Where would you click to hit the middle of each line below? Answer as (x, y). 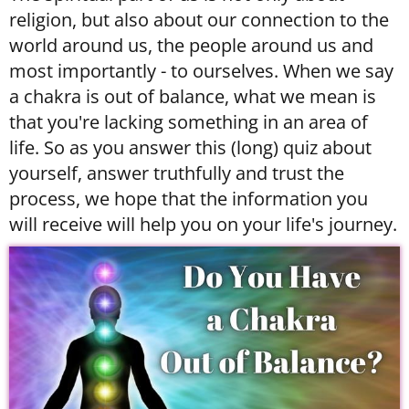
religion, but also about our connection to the (199, 20)
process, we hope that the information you (189, 199)
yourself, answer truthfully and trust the (177, 173)
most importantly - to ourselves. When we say (201, 71)
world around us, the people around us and (191, 45)
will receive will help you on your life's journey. (203, 224)
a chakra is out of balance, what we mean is (193, 96)
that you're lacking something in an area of (189, 122)
